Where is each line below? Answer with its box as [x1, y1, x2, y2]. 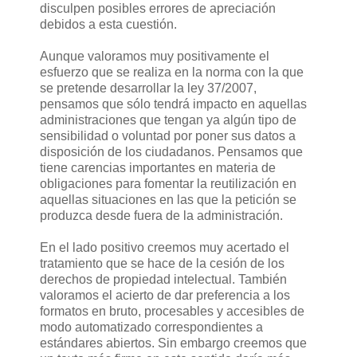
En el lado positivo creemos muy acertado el [40, 240, 289, 254]
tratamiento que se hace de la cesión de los [40, 256, 284, 270]
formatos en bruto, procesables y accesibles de [40, 304, 304, 318]
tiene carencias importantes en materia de [40, 160, 276, 175]
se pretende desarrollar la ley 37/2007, [40, 80, 257, 95]
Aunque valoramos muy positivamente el [40, 49, 269, 63]
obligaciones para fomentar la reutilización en [40, 176, 296, 190]
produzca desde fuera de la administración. [40, 208, 283, 222]
